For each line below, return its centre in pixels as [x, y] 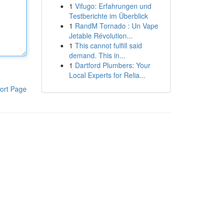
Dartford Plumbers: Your [112, 65]
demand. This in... [97, 55]
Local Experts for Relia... [107, 75]
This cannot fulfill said [108, 45]
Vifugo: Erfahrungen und [113, 6]
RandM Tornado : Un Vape [116, 26]
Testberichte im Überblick [108, 16]
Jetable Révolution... [101, 36]
